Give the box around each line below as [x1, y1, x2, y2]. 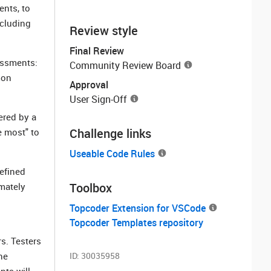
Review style [70, 22, 138, 39]
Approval [70, 78, 108, 91]
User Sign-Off [70, 93, 127, 106]
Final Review [70, 44, 124, 57]
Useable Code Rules [70, 147, 155, 160]
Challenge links [70, 125, 151, 142]
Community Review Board [70, 59, 181, 72]
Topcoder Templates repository [70, 216, 203, 229]
